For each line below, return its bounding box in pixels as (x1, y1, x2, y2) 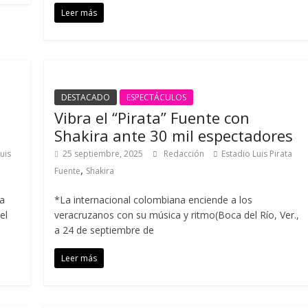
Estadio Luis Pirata (221, 148, 293, 159)
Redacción (164, 148, 207, 159)
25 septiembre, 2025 (63, 148, 144, 159)
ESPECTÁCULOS (126, 91, 187, 103)
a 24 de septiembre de (54, 223, 155, 236)
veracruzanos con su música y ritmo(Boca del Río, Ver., (54, 208, 300, 221)
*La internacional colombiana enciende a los (54, 193, 253, 206)
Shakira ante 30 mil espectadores (54, 125, 294, 146)
